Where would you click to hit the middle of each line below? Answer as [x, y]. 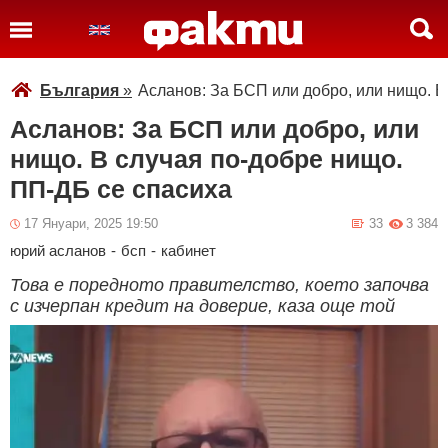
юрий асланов [58, 250]
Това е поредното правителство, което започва [219, 285]
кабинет [188, 250]
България [79, 90]
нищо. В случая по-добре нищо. [206, 159]
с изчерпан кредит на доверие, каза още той [202, 306]
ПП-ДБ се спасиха [121, 189]
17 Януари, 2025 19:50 [91, 223]
